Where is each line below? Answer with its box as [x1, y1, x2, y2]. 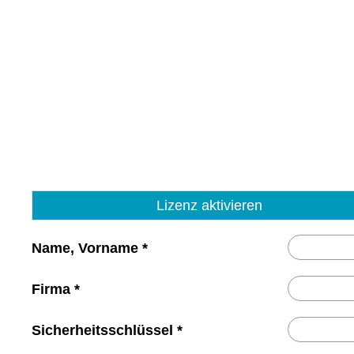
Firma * [32, 281, 80, 298]
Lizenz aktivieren [156, 198, 262, 214]
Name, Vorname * [32, 240, 148, 257]
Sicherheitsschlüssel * [32, 322, 183, 339]
